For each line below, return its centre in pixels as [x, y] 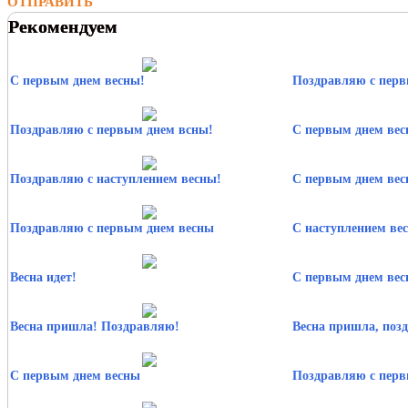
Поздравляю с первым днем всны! [112, 129]
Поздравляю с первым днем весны [112, 228]
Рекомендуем [63, 26]
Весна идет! [43, 277]
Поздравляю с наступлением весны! [116, 178]
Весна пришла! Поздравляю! [95, 326]
